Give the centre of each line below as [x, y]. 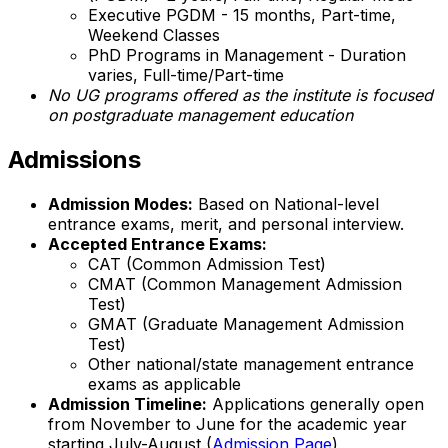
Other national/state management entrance [251, 364]
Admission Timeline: [127, 404]
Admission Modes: [120, 204]
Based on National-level [286, 204]
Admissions [74, 160]
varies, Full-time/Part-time [186, 75]
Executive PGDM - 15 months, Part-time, [242, 15]
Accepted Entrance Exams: [157, 244]
